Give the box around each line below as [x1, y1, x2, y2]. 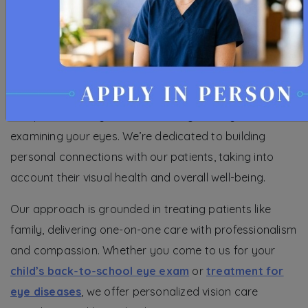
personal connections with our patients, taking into [10, 150, 274, 164]
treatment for [206, 264, 284, 278]
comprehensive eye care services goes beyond [10, 109, 256, 123]
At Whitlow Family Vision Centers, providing [10, 88, 234, 102]
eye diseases [10, 285, 82, 299]
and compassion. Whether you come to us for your [10, 243, 276, 258]
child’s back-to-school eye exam [10, 264, 190, 278]
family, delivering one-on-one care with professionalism [10, 223, 297, 237]
